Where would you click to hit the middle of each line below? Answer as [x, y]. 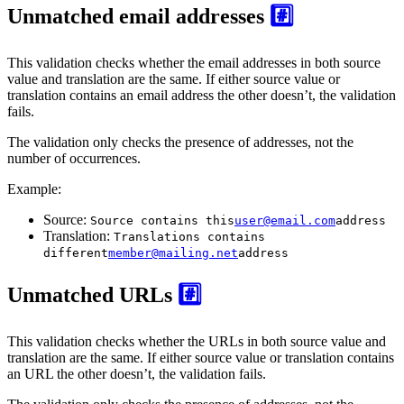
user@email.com [285, 221]
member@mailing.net [173, 253]
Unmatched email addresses [138, 17]
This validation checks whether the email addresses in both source [194, 63]
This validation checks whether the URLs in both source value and [197, 342]
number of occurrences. [74, 159]
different [76, 253]
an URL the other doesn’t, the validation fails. [137, 374]
